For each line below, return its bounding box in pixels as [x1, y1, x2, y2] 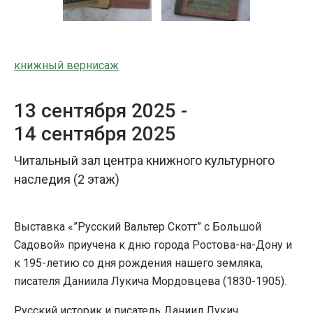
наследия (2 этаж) [14, 172, 119, 187]
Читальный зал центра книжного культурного [14, 153, 275, 168]
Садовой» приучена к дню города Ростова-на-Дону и [14, 238, 292, 252]
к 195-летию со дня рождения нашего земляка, [14, 256, 263, 270]
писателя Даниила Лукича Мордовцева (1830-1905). [14, 275, 286, 289]
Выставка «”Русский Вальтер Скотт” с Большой [14, 220, 261, 234]
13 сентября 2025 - [14, 99, 187, 123]
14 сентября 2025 [14, 122, 176, 146]
